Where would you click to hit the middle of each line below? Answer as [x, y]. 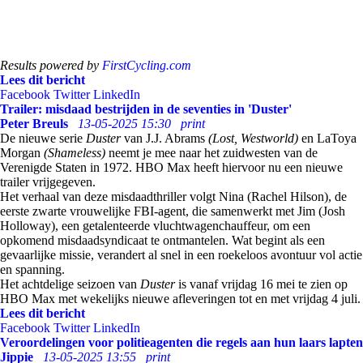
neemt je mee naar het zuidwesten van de [211, 153]
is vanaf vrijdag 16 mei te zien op [261, 284]
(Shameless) [75, 153]
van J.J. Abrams [164, 138]
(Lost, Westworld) [253, 138]
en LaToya [327, 138]
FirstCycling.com [147, 65]
